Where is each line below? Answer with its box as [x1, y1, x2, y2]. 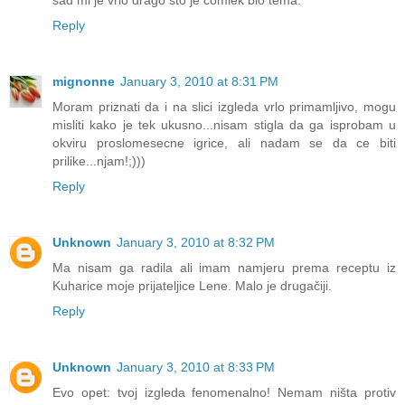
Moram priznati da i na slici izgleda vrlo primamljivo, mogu [52, 99, 396, 115]
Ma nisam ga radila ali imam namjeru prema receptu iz [52, 260, 396, 276]
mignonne [52, 74, 115, 89]
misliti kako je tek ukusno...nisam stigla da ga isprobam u [52, 118, 396, 133]
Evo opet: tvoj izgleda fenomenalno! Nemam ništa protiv [52, 385, 396, 400]
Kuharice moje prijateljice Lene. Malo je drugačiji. [52, 278, 332, 294]
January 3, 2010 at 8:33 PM [117, 360, 275, 375]
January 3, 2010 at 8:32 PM [117, 235, 275, 250]
